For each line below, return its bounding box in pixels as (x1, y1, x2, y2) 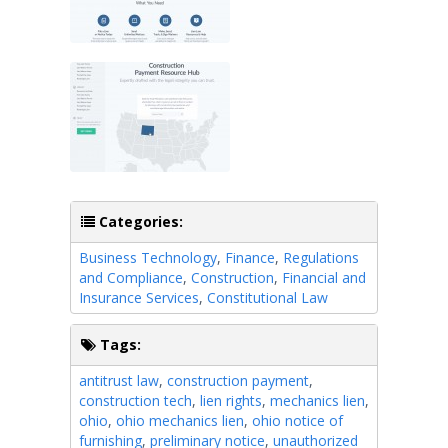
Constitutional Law (207, 287, 328, 307)
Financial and (282, 267, 366, 287)
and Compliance (79, 267, 183, 287)
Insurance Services (79, 287, 199, 307)
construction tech (79, 390, 192, 410)
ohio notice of (252, 410, 343, 430)
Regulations (283, 247, 359, 267)
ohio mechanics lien (116, 410, 244, 430)
